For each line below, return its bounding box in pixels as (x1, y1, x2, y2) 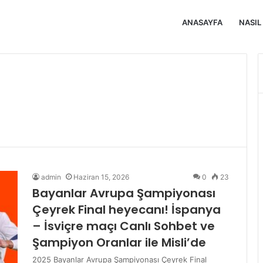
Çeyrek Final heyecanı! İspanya (32, 201, 221, 218)
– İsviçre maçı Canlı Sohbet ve (32, 218, 215, 234)
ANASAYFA (182, 18, 222, 27)
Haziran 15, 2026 (73, 173, 129, 181)
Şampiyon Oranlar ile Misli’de (32, 234, 206, 251)
